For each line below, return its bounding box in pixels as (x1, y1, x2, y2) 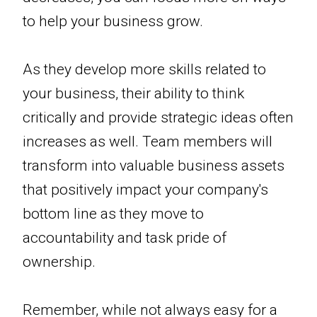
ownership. (23, 253, 96, 271)
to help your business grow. (23, 13, 203, 30)
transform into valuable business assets (23, 157, 284, 175)
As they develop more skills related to (23, 61, 266, 79)
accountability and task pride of (23, 229, 226, 247)
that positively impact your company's (23, 181, 268, 199)
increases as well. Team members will (23, 133, 272, 151)
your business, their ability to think (23, 85, 244, 103)
